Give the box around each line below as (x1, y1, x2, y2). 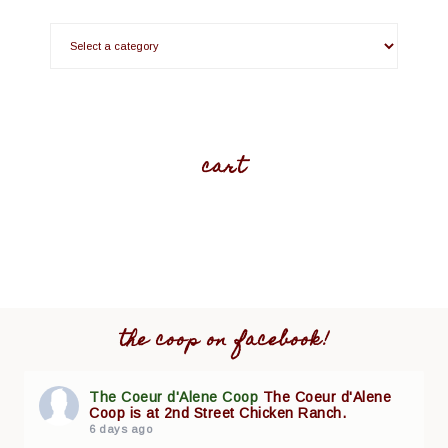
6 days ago (89, 423, 153, 436)
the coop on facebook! (118, 324, 330, 360)
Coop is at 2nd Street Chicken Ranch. (89, 405, 347, 422)
